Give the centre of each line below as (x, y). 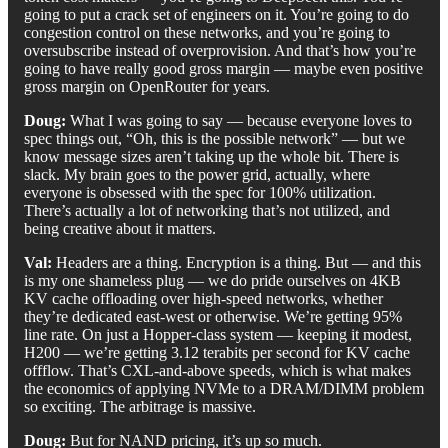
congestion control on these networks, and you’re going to (207, 32)
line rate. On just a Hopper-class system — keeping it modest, (218, 334)
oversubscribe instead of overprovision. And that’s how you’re (220, 50)
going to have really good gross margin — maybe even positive (223, 68)
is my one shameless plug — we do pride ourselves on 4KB (212, 280)
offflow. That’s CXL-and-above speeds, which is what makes (217, 370)
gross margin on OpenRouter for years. (147, 86)
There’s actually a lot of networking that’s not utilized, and (207, 210)
